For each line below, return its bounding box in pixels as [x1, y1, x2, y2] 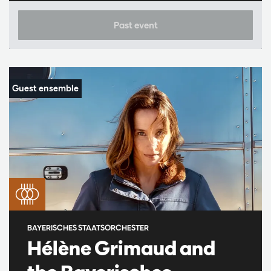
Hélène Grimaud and [27, 235, 215, 260]
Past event [113, 19, 158, 31]
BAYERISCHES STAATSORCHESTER [27, 222, 149, 232]
